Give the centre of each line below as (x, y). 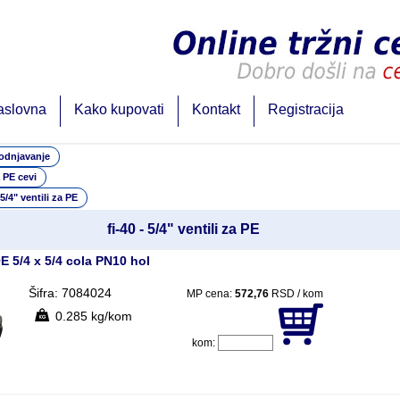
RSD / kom (296, 294)
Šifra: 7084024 (70, 293)
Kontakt (216, 109)
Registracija (306, 109)
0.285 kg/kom (93, 316)
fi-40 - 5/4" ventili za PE (183, 229)
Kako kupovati (119, 109)
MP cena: (210, 294)
